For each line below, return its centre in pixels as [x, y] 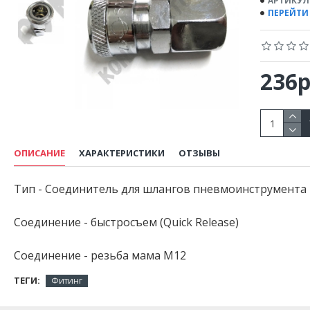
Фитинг [67, 280]
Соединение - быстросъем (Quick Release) [126, 222]
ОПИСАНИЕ [39, 153]
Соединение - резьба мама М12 [100, 255]
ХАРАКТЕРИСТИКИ [122, 153]
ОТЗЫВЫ [199, 153]
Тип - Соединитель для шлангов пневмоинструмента [160, 189]
